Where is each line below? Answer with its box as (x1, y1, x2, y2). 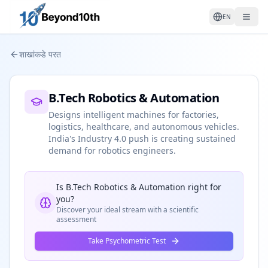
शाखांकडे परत (19, 48, 61, 60)
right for (185, 181, 221, 193)
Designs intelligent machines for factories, (48, 109, 219, 120)
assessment (56, 214, 96, 224)
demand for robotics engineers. (48, 145, 176, 156)
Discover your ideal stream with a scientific (56, 205, 199, 215)
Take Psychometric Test (88, 236, 166, 246)
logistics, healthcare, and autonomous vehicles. (48, 121, 239, 132)
